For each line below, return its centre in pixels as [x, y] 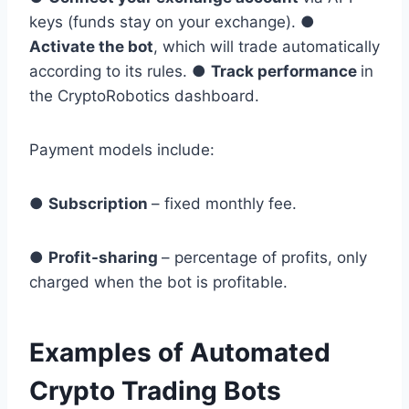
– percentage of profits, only [264, 258]
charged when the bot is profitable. [161, 283]
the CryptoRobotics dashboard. [147, 96]
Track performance [286, 72]
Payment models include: [124, 150]
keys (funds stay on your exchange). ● [172, 22]
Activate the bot [91, 47]
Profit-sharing [105, 258]
